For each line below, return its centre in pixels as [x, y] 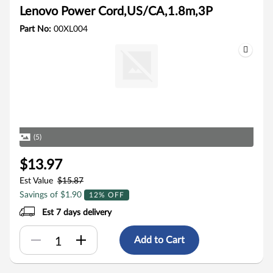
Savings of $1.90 [52, 195]
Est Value [36, 181]
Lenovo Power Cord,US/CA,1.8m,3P [116, 12]
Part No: [37, 29]
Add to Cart [159, 240]
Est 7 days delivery [77, 213]
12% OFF [107, 195]
